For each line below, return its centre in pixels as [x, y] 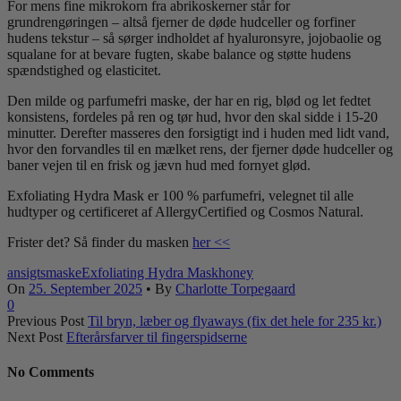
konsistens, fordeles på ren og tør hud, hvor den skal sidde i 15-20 [192, 116]
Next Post [35, 337]
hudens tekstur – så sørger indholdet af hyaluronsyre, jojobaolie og [194, 38]
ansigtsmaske [44, 272]
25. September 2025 [85, 288]
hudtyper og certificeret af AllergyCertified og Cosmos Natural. [185, 211]
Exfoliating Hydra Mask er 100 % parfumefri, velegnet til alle [180, 195]
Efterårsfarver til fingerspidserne [157, 337]
